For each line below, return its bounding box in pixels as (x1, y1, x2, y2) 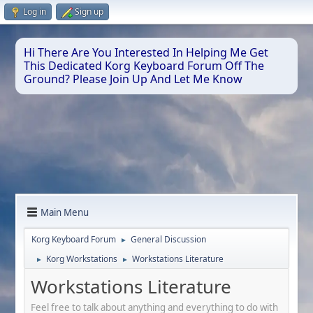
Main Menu (41, 205, 89, 219)
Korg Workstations (46, 253, 118, 265)
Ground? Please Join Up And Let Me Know (24, 71, 243, 87)
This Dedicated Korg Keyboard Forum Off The (24, 58, 265, 73)
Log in (23, 6, 46, 17)
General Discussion (131, 233, 207, 246)
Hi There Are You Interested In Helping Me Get (24, 45, 269, 60)
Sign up (75, 6, 103, 17)
